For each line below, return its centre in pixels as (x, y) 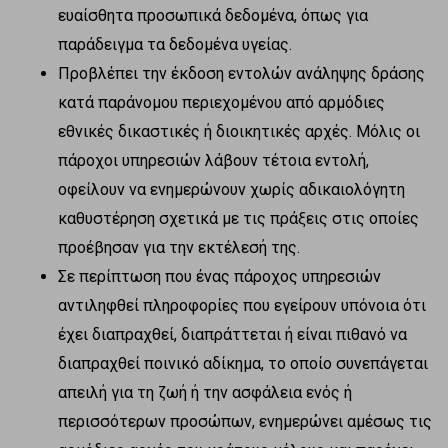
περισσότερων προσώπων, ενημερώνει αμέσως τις (245, 421)
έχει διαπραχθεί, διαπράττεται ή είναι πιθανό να (232, 334)
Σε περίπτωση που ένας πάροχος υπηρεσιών (219, 276)
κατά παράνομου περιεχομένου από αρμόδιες (221, 102)
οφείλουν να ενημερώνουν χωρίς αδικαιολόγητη (231, 189)
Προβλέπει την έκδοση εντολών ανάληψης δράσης (241, 73)
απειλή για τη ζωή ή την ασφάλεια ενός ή (205, 392)
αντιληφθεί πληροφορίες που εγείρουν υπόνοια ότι (242, 305)
